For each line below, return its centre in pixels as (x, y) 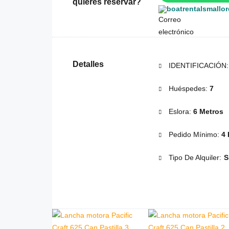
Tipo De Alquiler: (195, 158)
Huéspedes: (188, 89)
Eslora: (180, 112)
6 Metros (208, 112)
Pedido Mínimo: (194, 135)
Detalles (88, 64)
